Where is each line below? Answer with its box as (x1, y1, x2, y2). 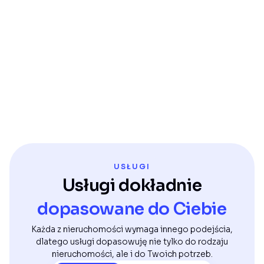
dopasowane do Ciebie (37, 199, 227, 219)
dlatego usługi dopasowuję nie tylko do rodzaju (36, 236, 228, 247)
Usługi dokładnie (62, 175, 202, 196)
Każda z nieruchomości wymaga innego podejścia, (31, 224, 233, 235)
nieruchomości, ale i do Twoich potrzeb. (51, 249, 213, 259)
